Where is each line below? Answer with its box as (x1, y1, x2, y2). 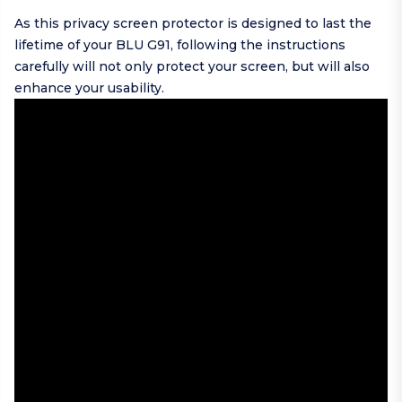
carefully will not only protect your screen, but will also (14, 58, 370, 75)
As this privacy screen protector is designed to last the (14, 15, 371, 32)
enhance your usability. (14, 80, 164, 97)
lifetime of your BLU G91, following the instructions (14, 37, 345, 54)
